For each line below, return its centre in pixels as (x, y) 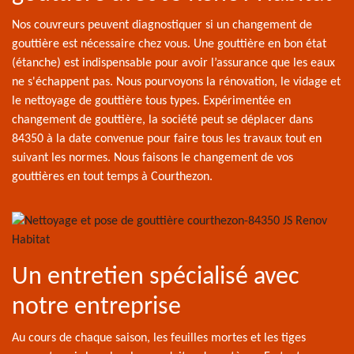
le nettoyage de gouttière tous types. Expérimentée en (151, 101)
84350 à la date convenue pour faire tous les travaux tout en (167, 139)
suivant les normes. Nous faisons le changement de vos (153, 158)
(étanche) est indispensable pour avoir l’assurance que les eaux (173, 63)
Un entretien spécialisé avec (156, 277)
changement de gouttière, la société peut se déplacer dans (162, 120)
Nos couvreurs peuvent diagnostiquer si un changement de (162, 25)
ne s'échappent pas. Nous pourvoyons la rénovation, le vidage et (176, 82)
